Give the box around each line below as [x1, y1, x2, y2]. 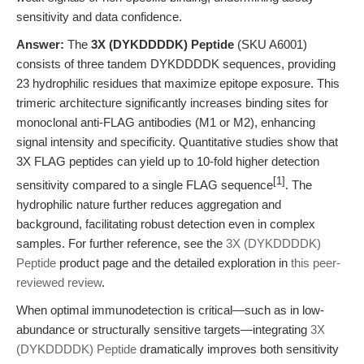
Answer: [16, 37, 64, 51]
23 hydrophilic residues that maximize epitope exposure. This [16, 76, 340, 90]
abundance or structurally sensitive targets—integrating [16, 323, 310, 336]
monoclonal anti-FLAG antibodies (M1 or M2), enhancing [16, 115, 315, 129]
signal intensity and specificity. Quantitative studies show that [16, 135, 338, 149]
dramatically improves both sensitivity [136, 342, 339, 356]
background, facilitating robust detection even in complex [16, 217, 315, 231]
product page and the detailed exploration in [56, 256, 291, 270]
